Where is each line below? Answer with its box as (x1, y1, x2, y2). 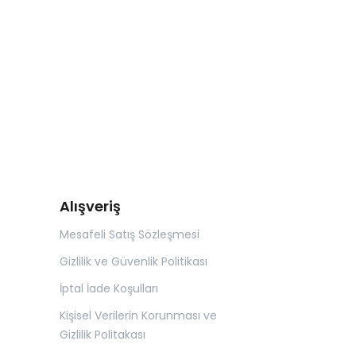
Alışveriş (60, 196, 121, 217)
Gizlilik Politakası (60, 327, 145, 343)
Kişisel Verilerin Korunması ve (60, 308, 217, 324)
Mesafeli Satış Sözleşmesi (60, 226, 199, 243)
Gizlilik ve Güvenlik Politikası (60, 253, 207, 270)
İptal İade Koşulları (60, 281, 158, 297)
